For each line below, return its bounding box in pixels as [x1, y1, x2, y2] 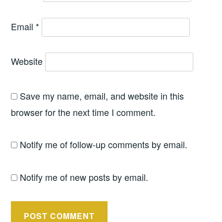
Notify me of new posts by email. [20, 170, 149, 183]
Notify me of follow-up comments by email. [20, 138, 188, 151]
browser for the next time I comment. [11, 105, 156, 118]
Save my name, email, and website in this [20, 89, 184, 102]
